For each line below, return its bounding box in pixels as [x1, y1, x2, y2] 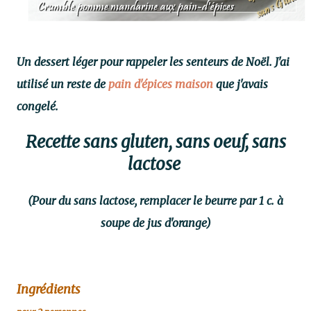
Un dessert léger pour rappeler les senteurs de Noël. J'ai [17, 55, 289, 69]
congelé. [17, 99, 58, 113]
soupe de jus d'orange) [100, 215, 211, 230]
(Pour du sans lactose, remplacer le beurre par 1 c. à [28, 193, 283, 208]
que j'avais [213, 77, 268, 91]
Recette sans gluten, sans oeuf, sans [25, 131, 286, 153]
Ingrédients [17, 280, 83, 297]
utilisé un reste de [17, 77, 108, 91]
